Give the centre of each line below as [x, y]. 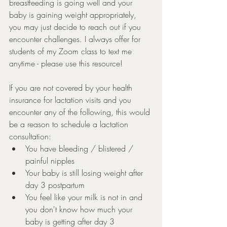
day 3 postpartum [55, 185]
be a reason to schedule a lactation [70, 124]
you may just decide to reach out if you [76, 27]
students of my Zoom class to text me [72, 51]
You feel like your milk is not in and [85, 197]
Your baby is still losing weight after [85, 173]
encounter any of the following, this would [81, 112]
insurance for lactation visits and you [71, 100]
